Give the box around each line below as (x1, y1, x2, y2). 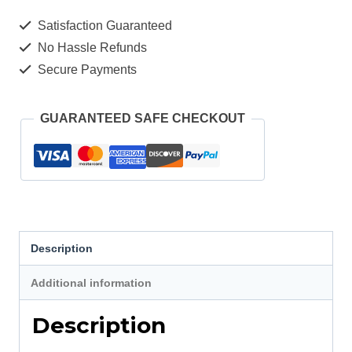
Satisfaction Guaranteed (35, 19, 172, 32)
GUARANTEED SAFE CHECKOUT (40, 112, 245, 125)
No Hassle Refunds (35, 41, 147, 54)
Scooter (49, 26, 93, 39)
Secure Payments (35, 63, 137, 76)
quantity (49, 76, 93, 90)
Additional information (31, 276, 152, 289)
